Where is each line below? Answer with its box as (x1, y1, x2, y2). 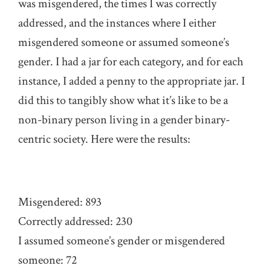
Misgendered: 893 (18, 194, 102, 210)
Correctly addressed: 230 (18, 214, 132, 229)
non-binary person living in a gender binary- (18, 112, 230, 128)
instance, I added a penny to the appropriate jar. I (18, 73, 245, 89)
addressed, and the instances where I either (18, 15, 216, 31)
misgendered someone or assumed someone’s (18, 34, 229, 50)
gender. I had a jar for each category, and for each (18, 54, 243, 70)
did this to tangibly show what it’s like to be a (18, 93, 228, 108)
